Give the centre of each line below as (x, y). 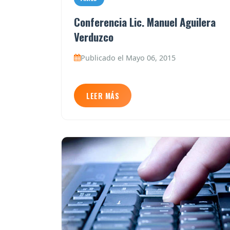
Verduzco (94, 36)
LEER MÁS (103, 95)
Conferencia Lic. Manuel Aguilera (145, 22)
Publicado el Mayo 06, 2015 (128, 57)
